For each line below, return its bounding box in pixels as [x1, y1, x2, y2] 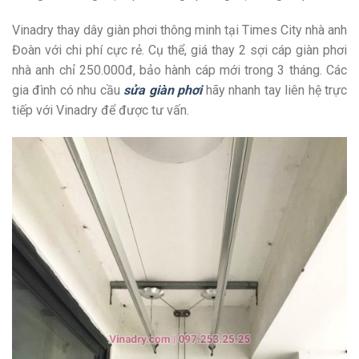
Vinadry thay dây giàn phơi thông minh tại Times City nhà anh [12, 22, 347, 38]
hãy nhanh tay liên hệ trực [202, 83, 348, 99]
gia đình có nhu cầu [12, 83, 124, 99]
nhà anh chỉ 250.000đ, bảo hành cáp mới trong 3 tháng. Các [12, 63, 347, 79]
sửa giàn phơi [123, 83, 203, 99]
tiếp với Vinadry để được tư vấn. [12, 103, 189, 119]
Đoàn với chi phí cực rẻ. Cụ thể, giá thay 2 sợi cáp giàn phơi [12, 42, 347, 58]
